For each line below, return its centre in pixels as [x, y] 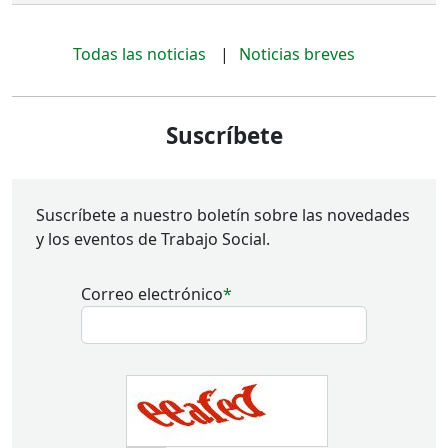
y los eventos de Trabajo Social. [153, 239]
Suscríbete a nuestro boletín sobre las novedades [223, 215]
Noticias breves [297, 54]
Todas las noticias [139, 54]
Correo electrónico [152, 294]
